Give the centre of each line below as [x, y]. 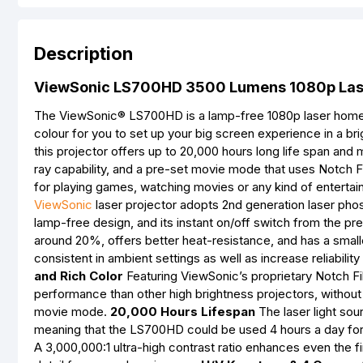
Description [83, 53]
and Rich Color [79, 276]
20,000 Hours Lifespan [183, 312]
